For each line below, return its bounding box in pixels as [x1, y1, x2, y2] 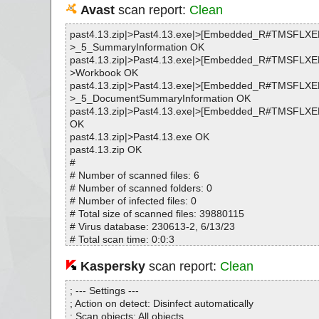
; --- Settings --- [69, 285, 139, 296]
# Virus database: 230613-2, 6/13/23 [69, 221, 235, 232]
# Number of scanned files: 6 [69, 169, 199, 181]
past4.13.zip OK [69, 144, 142, 155]
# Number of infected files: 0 [69, 195, 197, 206]
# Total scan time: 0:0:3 [69, 234, 174, 245]
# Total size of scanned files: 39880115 [69, 208, 244, 219]
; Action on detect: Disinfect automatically [69, 298, 253, 309]
